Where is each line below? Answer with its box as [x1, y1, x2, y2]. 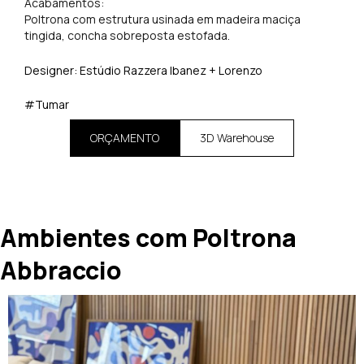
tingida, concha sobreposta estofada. [24, 28, 230, 44]
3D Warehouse [200, 130, 274, 146]
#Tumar [24, 97, 69, 113]
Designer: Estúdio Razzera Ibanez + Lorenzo [24, 62, 262, 78]
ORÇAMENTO [90, 130, 159, 146]
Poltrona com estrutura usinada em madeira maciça [24, 11, 301, 28]
